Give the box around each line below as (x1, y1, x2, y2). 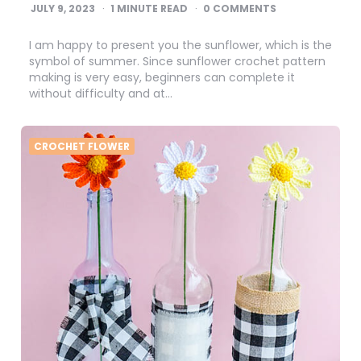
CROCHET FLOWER (33, 139, 130, 153)
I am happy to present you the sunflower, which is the (28, 36, 332, 53)
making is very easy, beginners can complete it (28, 68, 295, 85)
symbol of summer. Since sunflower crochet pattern (28, 52, 326, 69)
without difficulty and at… (28, 85, 172, 102)
